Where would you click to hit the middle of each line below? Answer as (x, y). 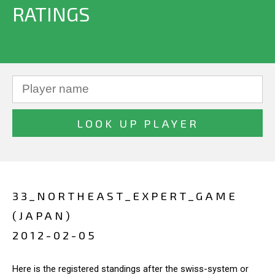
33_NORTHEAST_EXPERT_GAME (125, 196)
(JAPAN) (42, 215)
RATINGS (51, 14)
